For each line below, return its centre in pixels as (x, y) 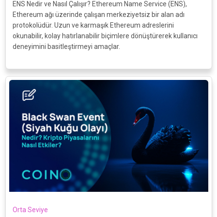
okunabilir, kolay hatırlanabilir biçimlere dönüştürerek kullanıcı (105, 36)
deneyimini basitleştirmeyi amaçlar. (66, 47)
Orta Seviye (30, 210)
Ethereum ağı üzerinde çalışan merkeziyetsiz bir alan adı (98, 15)
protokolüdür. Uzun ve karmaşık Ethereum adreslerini (93, 25)
